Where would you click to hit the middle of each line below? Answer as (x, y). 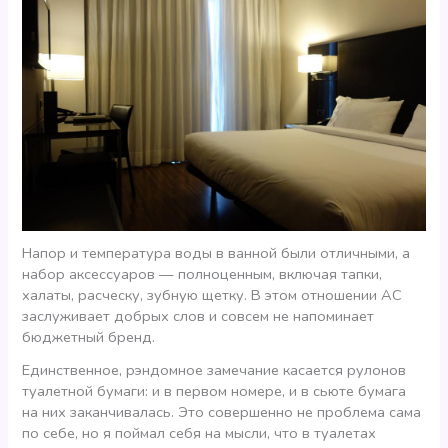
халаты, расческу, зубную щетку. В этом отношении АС (212, 295)
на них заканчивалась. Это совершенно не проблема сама (222, 411)
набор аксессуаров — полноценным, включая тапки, (202, 274)
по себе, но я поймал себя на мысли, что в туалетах (199, 432)
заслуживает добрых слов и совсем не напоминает (198, 316)
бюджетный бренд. (89, 337)
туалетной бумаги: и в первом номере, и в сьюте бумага (214, 390)
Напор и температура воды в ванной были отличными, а (216, 253)
